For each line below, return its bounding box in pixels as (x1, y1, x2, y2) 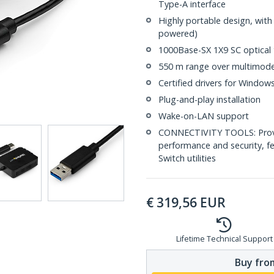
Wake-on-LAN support (158, 110, 249, 122)
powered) (158, 28, 198, 39)
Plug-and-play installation (158, 94, 261, 105)
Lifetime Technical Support (176, 234, 273, 244)
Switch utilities (158, 152, 216, 164)
